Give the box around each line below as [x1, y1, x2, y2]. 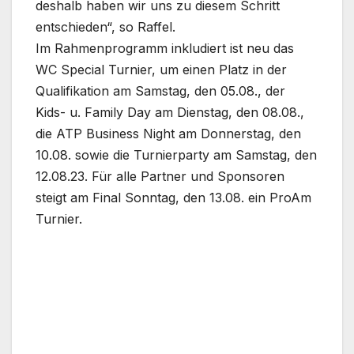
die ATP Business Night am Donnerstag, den [36, 126, 301, 142]
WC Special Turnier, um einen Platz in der [36, 62, 287, 78]
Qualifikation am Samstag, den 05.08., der [36, 83, 285, 100]
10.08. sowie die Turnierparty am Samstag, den [36, 147, 317, 164]
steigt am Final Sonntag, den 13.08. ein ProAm [36, 190, 311, 206]
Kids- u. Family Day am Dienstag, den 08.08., [36, 104, 304, 121]
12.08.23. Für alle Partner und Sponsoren [36, 168, 284, 185]
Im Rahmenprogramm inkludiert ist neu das [36, 40, 294, 57]
